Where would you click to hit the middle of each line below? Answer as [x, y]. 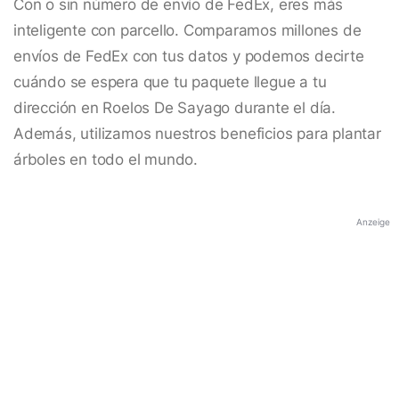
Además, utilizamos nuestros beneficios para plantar [197, 134]
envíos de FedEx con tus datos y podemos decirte [189, 57]
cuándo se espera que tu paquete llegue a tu [170, 82]
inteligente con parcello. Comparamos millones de [187, 31]
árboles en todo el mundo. [106, 160]
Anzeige [373, 222]
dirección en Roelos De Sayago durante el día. [175, 108]
